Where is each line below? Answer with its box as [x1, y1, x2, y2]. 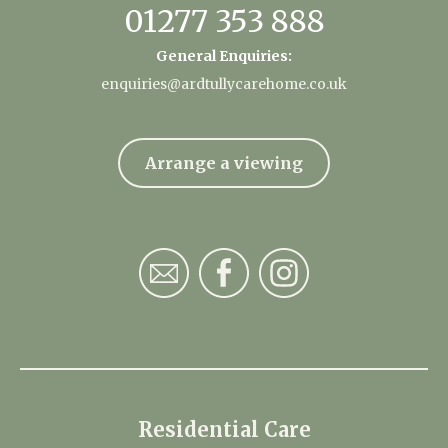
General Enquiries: [156, 47, 292, 66]
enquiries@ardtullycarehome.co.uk [101, 75, 347, 94]
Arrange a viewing [145, 153, 303, 174]
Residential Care [137, 417, 311, 443]
